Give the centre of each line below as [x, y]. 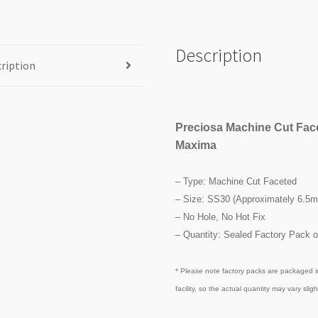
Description [219, 55]
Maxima [196, 146]
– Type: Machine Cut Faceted [236, 182]
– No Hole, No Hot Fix [221, 217]
